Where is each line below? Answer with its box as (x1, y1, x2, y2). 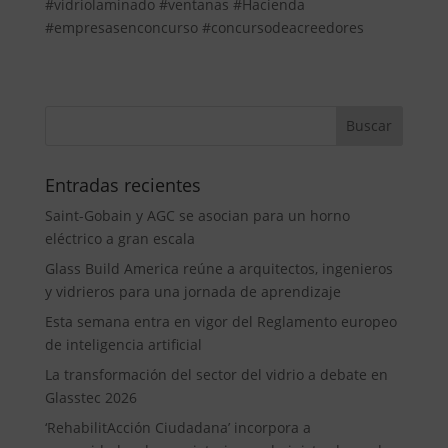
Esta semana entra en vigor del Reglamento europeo (44, 311, 397, 331)
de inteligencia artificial (44, 334, 202, 354)
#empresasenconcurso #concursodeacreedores (44, 17, 364, 37)
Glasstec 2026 (44, 387, 137, 407)
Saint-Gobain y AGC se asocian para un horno (44, 205, 350, 225)
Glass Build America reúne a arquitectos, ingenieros (44, 258, 393, 278)
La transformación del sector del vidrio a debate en (44, 364, 388, 384)
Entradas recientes (44, 172, 201, 197)
